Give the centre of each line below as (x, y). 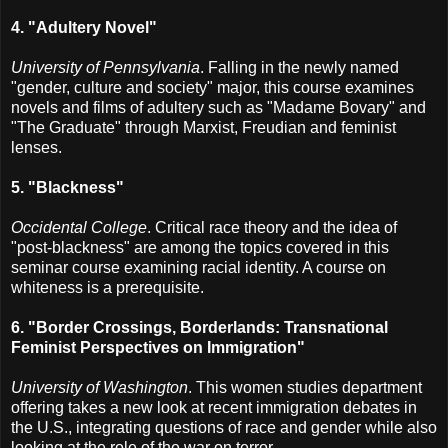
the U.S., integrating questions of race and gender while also (224, 427)
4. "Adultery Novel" (84, 27)
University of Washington (99, 387)
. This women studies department (305, 387)
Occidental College (79, 227)
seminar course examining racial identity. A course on (198, 267)
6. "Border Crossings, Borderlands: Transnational (199, 327)
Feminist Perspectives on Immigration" (158, 347)
